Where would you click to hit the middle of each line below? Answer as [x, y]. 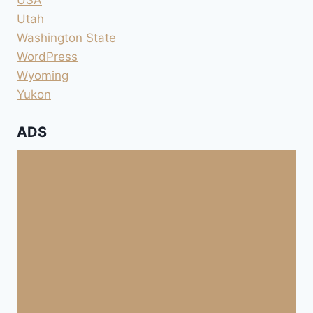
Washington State [66, 37]
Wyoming [43, 75]
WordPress [47, 56]
